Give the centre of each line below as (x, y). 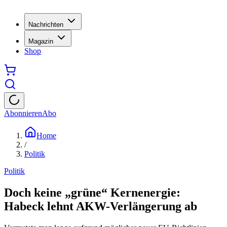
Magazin (41, 41)
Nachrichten (46, 24)
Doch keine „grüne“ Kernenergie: (92, 192)
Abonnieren (23, 113)
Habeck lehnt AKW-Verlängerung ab (101, 206)
